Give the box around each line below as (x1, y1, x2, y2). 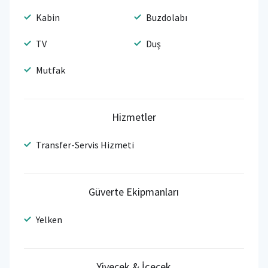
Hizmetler (111, 109, 156, 124)
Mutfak (36, 63, 65, 76)
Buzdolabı (145, 11, 187, 23)
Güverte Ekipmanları (89, 184, 179, 199)
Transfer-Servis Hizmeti (36, 138, 134, 151)
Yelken (36, 213, 62, 226)
